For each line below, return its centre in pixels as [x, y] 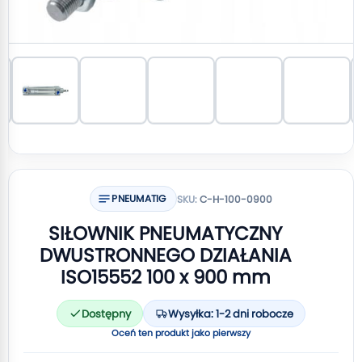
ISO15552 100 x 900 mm [165, 277]
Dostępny [106, 314]
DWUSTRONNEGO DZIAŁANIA [165, 255]
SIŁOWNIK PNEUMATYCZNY [165, 234]
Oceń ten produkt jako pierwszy [181, 333]
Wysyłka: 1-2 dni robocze [231, 314]
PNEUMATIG [139, 198]
